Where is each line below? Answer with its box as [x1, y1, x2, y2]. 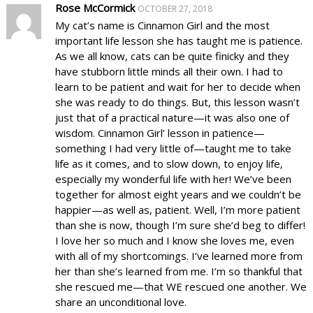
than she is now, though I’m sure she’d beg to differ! [54, 217, 305, 232]
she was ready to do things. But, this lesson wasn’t [54, 94, 300, 109]
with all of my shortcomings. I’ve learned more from [54, 248, 303, 263]
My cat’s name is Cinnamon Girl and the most [54, 17, 270, 32]
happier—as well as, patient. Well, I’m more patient [54, 202, 300, 217]
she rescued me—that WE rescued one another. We [54, 279, 307, 293]
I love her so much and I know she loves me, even [54, 233, 294, 247]
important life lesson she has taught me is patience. [54, 33, 303, 48]
